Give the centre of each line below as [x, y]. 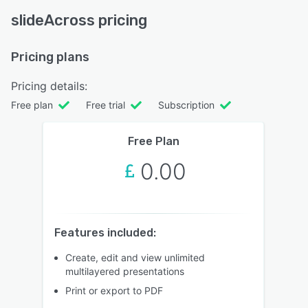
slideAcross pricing [79, 20]
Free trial [106, 104]
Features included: [105, 232]
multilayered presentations [125, 271]
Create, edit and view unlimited [135, 257]
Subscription [186, 104]
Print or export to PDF [114, 290]
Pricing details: [49, 86]
